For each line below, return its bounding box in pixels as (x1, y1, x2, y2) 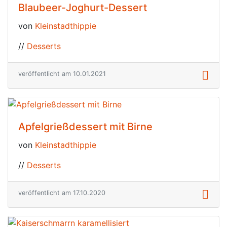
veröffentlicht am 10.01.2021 (18, 70, 106, 78)
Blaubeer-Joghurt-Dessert (18, 2, 147, 14)
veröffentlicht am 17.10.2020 (18, 188, 105, 197)
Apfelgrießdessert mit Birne (18, 120, 153, 133)
